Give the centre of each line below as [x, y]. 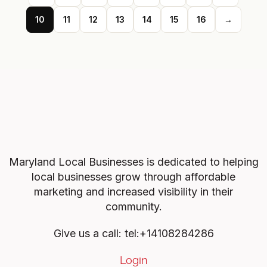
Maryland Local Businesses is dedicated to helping [133, 162]
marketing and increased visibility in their [133, 192]
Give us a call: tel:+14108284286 [133, 234]
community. [133, 207]
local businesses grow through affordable [133, 177]
